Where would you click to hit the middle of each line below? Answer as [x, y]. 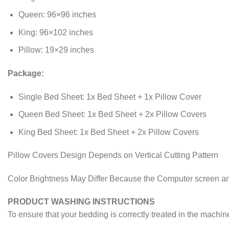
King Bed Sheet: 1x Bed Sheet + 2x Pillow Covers [108, 132]
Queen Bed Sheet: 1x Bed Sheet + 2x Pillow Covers [112, 114]
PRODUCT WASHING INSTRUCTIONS [81, 202]
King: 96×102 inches [55, 32]
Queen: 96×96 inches [57, 15]
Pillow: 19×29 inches [56, 50]
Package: [26, 74]
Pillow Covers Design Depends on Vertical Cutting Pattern [113, 155]
